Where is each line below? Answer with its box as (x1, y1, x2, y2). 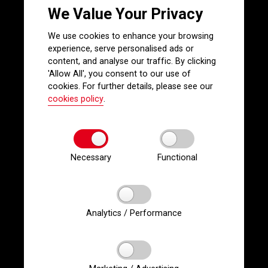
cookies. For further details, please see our (48, 81, 213, 92)
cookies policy (48, 94, 103, 104)
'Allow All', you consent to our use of (48, 69, 191, 79)
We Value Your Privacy (48, 5, 203, 23)
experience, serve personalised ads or (48, 44, 194, 54)
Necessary (71, 153, 112, 163)
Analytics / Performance (86, 208, 182, 218)
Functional (157, 153, 197, 163)
